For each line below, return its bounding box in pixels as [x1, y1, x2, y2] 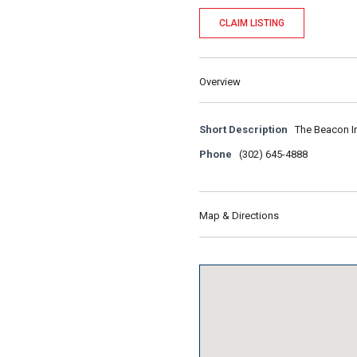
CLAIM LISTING [219, 18, 284, 29]
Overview [199, 76, 241, 88]
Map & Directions [199, 210, 279, 222]
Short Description [199, 124, 288, 136]
